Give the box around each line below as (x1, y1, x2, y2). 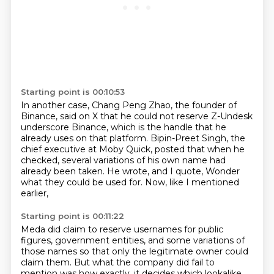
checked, (20, 155, 62, 166)
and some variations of (147, 235, 245, 246)
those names (20, 246, 80, 257)
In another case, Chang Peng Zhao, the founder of (20, 100, 237, 111)
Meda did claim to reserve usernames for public (20, 224, 223, 235)
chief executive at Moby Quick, (20, 144, 155, 155)
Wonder (205, 166, 240, 177)
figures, (20, 235, 55, 246)
